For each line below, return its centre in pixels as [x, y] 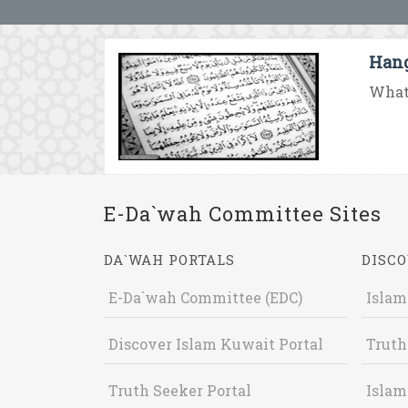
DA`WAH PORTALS [169, 260]
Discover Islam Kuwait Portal [216, 344]
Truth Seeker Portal [180, 390]
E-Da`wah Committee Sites [243, 214]
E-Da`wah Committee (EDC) [205, 297]
